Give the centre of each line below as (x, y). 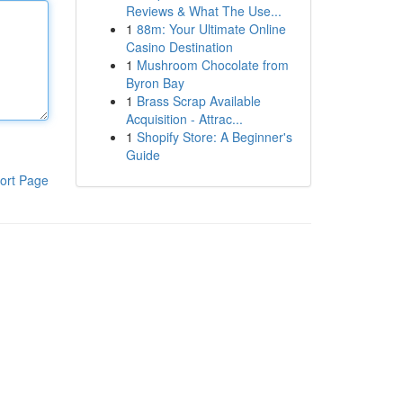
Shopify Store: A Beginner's (214, 137)
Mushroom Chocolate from (212, 65)
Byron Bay (155, 83)
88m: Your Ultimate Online (211, 29)
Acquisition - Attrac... (184, 119)
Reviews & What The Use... (203, 11)
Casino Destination (179, 47)
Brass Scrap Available (198, 101)
